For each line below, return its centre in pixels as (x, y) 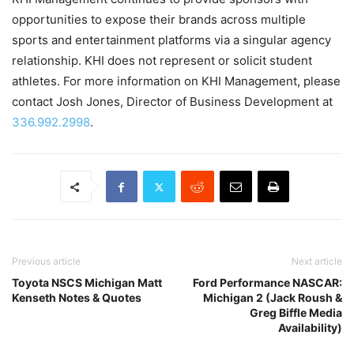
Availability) (310, 328)
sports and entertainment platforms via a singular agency (171, 40)
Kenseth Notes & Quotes (77, 298)
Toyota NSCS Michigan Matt (87, 283)
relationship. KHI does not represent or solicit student (162, 61)
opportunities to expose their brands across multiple (159, 20)
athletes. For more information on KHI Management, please (176, 81)
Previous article (46, 262)
